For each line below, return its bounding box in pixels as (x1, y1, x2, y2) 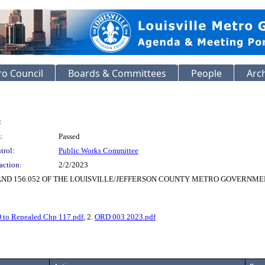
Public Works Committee (59, 146, 138, 155)
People (191, 67, 222, 80)
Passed (59, 132, 80, 141)
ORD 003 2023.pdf (95, 212, 156, 221)
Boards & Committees (68, 67, 166, 80)
